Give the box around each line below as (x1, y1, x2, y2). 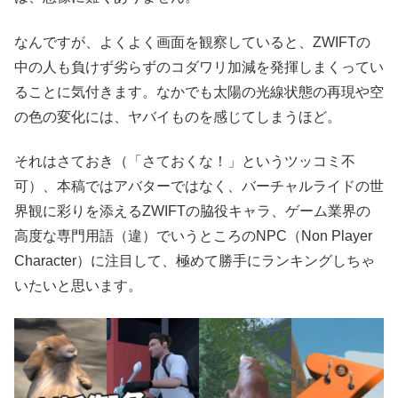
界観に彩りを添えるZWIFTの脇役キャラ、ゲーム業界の (14, 203, 370, 219)
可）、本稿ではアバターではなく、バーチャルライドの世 (14, 178, 384, 194)
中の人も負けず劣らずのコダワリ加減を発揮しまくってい (14, 59, 384, 75)
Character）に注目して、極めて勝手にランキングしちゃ (14, 252, 375, 268)
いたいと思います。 (14, 277, 142, 293)
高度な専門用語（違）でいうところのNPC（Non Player (14, 227, 372, 243)
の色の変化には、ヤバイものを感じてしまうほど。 (14, 108, 341, 124)
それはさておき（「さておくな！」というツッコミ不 (14, 153, 355, 169)
